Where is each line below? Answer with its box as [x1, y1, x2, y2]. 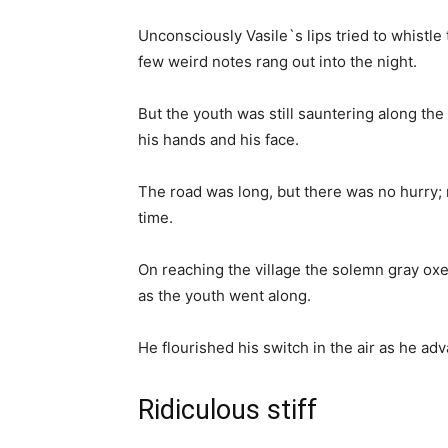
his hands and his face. [138, 129, 299, 149]
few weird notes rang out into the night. [138, 51, 417, 71]
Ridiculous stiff [138, 393, 317, 426]
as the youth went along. [138, 285, 311, 305]
